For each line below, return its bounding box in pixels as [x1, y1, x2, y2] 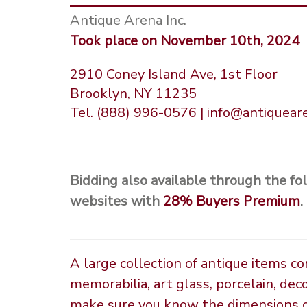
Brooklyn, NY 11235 [70, 84, 197, 103]
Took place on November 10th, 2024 [70, 31, 299, 50]
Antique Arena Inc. [70, 10, 186, 29]
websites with [70, 191, 163, 210]
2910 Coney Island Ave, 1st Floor [70, 64, 278, 84]
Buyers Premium [196, 191, 300, 210]
